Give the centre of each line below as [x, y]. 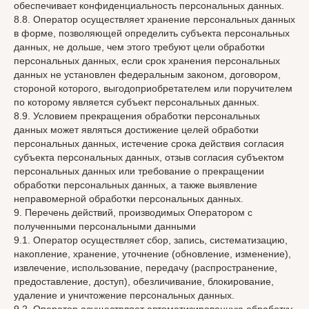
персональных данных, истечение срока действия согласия [149, 143]
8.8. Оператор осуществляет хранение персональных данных [154, 19]
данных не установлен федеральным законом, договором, [147, 74]
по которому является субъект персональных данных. [137, 102]
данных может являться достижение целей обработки [136, 130]
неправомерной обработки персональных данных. [129, 199]
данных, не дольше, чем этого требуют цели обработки [139, 47]
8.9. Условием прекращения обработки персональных [137, 116]
